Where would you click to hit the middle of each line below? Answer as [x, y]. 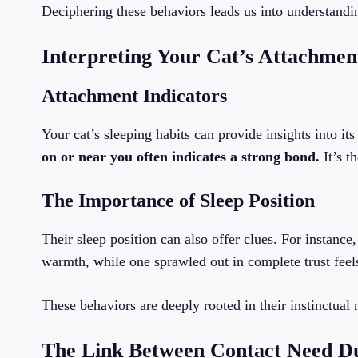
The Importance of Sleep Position [178, 201]
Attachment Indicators [134, 96]
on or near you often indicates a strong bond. [181, 157]
